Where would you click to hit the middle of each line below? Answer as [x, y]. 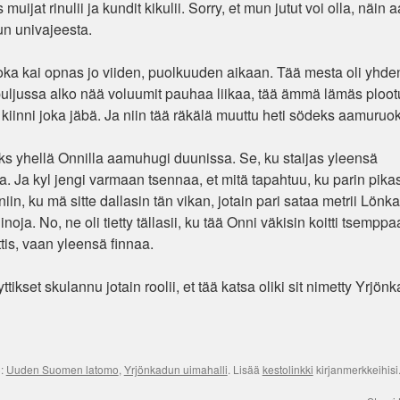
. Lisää [245, 369]
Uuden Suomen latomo [62, 369]
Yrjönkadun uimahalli [175, 369]
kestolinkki [287, 369]
